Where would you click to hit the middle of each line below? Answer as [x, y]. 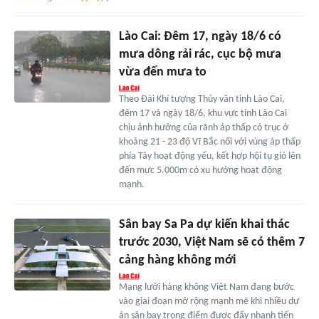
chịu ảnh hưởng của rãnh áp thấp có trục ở [203, 128]
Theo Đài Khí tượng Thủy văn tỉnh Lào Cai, [202, 100]
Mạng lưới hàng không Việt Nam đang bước [206, 288]
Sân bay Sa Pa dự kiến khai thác [204, 225]
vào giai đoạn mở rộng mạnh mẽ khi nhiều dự [209, 302]
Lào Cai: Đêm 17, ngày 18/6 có [200, 37]
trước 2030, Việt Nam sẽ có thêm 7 [211, 243]
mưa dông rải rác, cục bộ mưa [200, 55]
